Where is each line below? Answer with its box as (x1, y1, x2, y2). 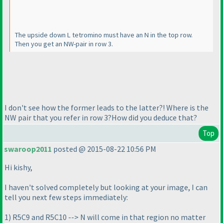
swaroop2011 (4, 144, 52, 154)
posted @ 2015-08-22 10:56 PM (52, 144, 156, 154)
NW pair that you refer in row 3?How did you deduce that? (4, 112, 197, 122)
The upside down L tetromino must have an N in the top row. (15, 30, 193, 40)
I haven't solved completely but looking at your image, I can (4, 182, 208, 193)
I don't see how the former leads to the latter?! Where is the (4, 102, 209, 112)
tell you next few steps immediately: (4, 192, 128, 203)
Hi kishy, (4, 162, 32, 173)
